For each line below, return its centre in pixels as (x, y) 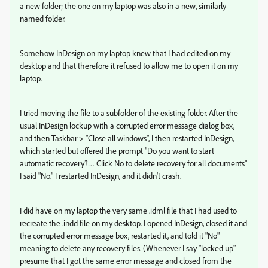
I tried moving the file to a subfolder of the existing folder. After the (129, 112)
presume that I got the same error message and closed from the (126, 260)
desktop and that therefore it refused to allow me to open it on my (129, 65)
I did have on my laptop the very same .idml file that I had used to (128, 210)
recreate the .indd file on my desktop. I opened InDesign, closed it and (133, 223)
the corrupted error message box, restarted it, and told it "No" (120, 235)
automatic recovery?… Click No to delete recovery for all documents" (133, 163)
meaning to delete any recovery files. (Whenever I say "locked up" (128, 248)
